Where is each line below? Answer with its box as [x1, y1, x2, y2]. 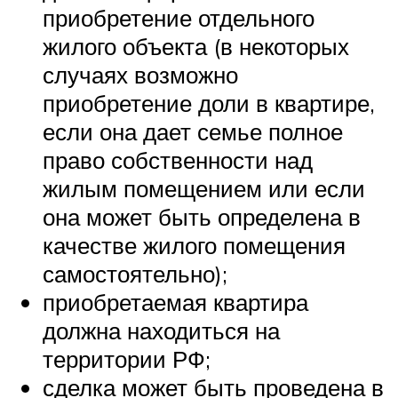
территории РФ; [43, 345, 211, 374]
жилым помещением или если [43, 174, 365, 203]
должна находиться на [43, 316, 280, 346]
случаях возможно [43, 60, 238, 90]
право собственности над [43, 146, 313, 175]
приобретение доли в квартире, [43, 89, 375, 118]
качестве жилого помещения [43, 231, 346, 260]
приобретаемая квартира [43, 288, 308, 317]
